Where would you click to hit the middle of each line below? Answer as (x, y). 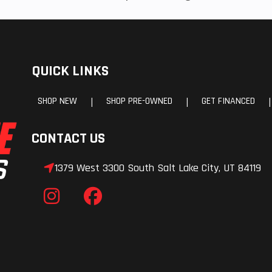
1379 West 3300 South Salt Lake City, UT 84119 (158, 168)
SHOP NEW (57, 101)
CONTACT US (68, 139)
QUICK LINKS (70, 71)
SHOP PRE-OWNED (139, 101)
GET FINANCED (228, 101)
